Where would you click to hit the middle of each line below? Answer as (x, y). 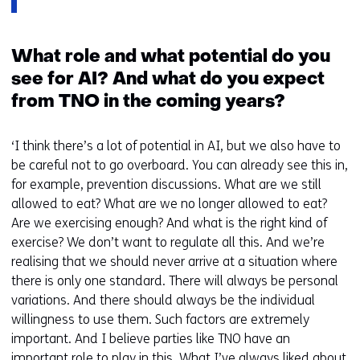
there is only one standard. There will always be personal (175, 281)
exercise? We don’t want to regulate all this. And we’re (168, 242)
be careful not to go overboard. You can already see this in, (180, 165)
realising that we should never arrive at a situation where (174, 262)
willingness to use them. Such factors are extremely (160, 319)
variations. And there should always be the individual (163, 300)
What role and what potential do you (171, 57)
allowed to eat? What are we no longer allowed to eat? (169, 204)
